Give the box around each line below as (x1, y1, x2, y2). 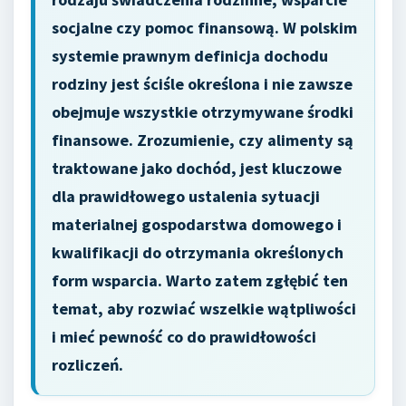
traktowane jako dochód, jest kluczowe (52, 158, 342, 179)
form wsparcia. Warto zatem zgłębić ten (52, 270, 348, 291)
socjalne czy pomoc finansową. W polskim (52, 17, 357, 38)
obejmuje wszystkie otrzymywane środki (52, 101, 353, 122)
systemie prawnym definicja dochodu (52, 45, 328, 66)
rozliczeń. (52, 354, 123, 375)
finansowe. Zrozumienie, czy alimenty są (52, 130, 353, 150)
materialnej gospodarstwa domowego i (52, 214, 342, 235)
